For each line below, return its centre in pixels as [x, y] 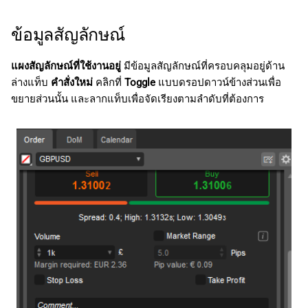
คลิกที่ [109, 82]
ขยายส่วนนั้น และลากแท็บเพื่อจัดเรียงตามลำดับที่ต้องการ [137, 99]
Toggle [140, 82]
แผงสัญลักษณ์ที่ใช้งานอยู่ [66, 66]
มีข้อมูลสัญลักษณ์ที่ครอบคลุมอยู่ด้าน [203, 66]
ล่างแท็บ [31, 82]
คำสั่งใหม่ [72, 82]
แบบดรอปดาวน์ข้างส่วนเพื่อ [218, 82]
